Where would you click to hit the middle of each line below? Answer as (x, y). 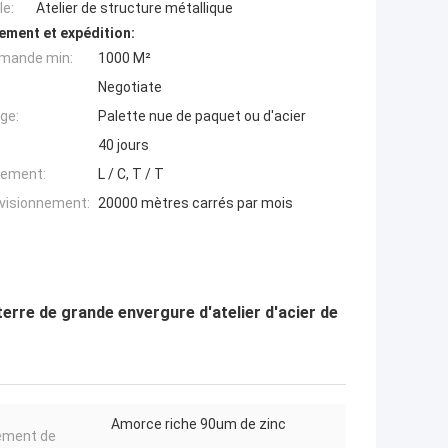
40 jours (123, 145)
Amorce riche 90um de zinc (198, 424)
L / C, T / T (131, 174)
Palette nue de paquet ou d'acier (202, 116)
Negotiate (130, 87)
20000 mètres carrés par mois (195, 203)
